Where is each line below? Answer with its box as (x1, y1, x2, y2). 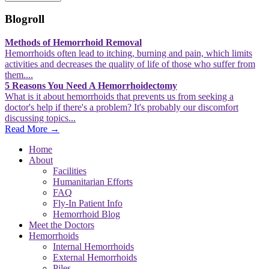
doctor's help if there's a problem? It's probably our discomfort (5, 102, 238, 112)
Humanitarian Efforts (53, 177, 133, 187)
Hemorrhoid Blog (53, 209, 120, 219)
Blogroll (5, 13, 44, 26)
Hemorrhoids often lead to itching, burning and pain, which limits (5, 48, 252, 58)
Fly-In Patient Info (53, 198, 122, 208)
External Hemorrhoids (53, 252, 137, 262)
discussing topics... (5, 113, 76, 123)
